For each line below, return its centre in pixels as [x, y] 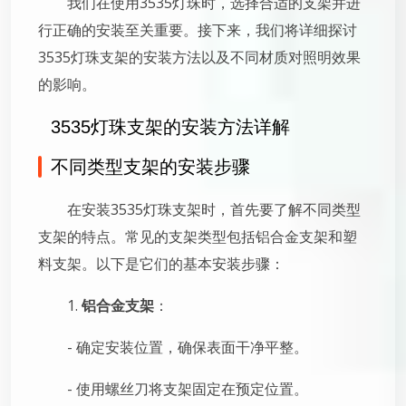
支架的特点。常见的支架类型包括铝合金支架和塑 [198, 237]
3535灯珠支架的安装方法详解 [170, 127]
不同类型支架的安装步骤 [150, 167]
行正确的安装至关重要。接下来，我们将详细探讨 [198, 30]
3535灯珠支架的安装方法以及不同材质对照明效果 [199, 57]
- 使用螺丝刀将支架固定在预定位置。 [188, 389]
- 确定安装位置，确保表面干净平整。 [188, 347]
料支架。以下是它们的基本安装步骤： [161, 264]
